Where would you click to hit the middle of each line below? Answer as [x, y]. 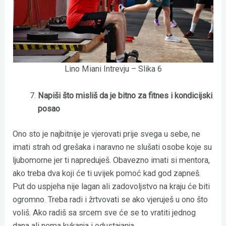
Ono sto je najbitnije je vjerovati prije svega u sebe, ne [107, 134]
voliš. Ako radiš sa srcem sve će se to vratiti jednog [104, 213]
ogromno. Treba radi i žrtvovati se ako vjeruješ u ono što [110, 200]
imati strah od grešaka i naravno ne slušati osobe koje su [112, 147]
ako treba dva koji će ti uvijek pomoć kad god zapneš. [107, 174]
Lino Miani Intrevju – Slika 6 [113, 69]
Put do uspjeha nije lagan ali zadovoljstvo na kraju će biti [111, 187]
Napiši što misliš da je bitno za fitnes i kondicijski [125, 95]
